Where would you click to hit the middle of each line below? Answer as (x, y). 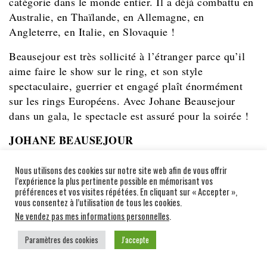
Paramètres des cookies (62, 240)
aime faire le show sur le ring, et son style (106, 71)
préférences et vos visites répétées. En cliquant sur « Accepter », (126, 192)
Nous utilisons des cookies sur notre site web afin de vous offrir (121, 170)
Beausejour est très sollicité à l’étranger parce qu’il (127, 56)
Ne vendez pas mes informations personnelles (92, 216)
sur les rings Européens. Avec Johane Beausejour (122, 101)
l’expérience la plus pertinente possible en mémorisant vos (114, 181)
